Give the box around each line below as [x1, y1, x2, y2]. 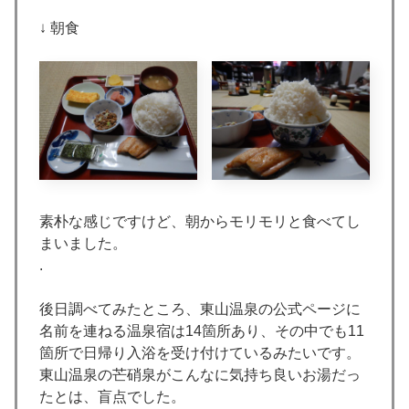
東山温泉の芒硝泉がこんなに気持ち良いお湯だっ [39, 366, 361, 383]
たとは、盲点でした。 [39, 388, 185, 404]
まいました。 [39, 235, 127, 251]
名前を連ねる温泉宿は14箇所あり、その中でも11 [39, 322, 364, 339]
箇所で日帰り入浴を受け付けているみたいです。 [39, 344, 361, 361]
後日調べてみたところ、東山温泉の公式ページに [39, 300, 361, 317]
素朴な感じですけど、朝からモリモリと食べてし [39, 213, 361, 229]
